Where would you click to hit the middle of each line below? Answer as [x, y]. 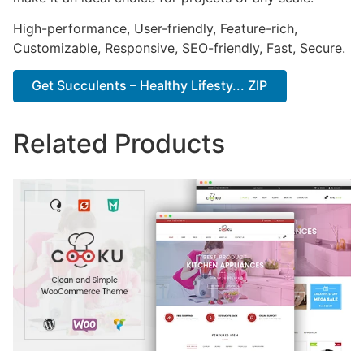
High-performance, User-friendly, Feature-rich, [155, 29]
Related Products [119, 144]
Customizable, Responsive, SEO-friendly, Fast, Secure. [179, 48]
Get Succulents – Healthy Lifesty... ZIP [150, 86]
